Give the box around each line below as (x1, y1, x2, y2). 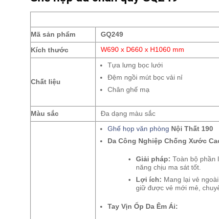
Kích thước (30, 45, 68, 54)
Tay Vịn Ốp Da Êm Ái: (107, 202, 178, 210)
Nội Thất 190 (171, 125, 213, 132)
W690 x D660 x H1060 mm (99, 45, 185, 53)
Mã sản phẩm (30, 30, 75, 38)
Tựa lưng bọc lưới (107, 61, 163, 69)
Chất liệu (30, 77, 61, 86)
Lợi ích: (135, 176, 162, 184)
